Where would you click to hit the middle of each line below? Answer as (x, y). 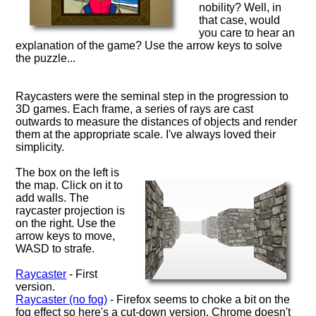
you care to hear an (247, 33)
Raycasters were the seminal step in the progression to (152, 97)
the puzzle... (46, 59)
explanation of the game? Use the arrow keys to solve (149, 46)
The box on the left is (68, 173)
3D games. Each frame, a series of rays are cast (135, 109)
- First (82, 274)
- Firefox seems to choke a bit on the (199, 300)
